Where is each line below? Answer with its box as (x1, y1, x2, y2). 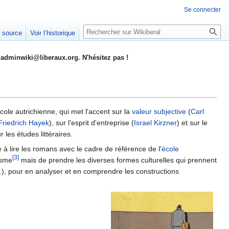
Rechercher (83, 24, 139, 36)
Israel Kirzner (134, 119, 177, 127)
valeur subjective (132, 107, 186, 116)
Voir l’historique (30, 29, 76, 37)
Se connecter (184, 6, 221, 13)
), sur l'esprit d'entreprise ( (49, 119, 134, 127)
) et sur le (177, 119, 208, 127)
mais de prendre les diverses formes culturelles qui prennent (19, 156, 217, 165)
